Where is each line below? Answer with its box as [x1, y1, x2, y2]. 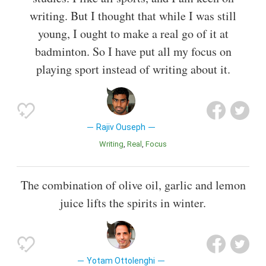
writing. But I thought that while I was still [30, 8, 236, 24]
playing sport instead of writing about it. [36, 61, 230, 78]
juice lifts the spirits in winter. [60, 195, 206, 211]
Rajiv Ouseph [96, 122, 146, 132]
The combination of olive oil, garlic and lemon [20, 177, 246, 194]
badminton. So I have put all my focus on [34, 43, 232, 60]
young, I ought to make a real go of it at [37, 26, 229, 42]
